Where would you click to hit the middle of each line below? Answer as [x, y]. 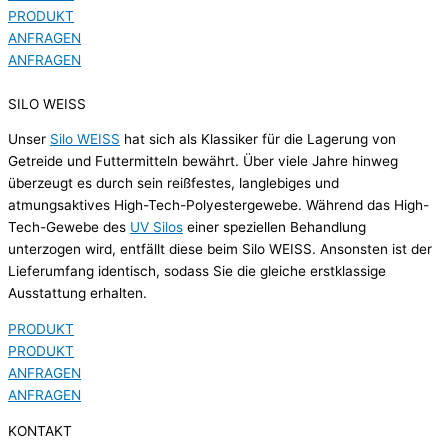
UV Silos [156, 227]
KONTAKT [40, 430]
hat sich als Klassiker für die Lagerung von [258, 139]
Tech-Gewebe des [69, 227]
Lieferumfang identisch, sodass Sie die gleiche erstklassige [197, 271]
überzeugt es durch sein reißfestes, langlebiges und [173, 183]
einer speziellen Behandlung [274, 227]
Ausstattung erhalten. [77, 293]
